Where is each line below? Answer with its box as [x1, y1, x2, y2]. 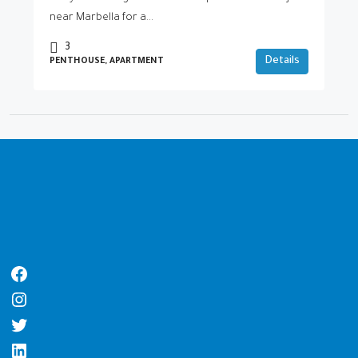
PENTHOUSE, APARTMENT [50, 57, 164, 66]
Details [265, 55, 300, 67]
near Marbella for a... [50, 12, 153, 24]
